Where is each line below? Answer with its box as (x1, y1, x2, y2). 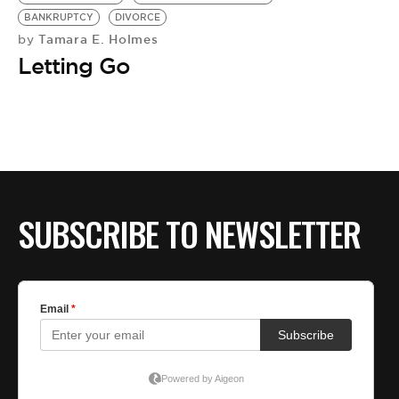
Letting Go (18, 52, 130, 80)
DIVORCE (115, 12, 160, 23)
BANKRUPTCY (24, 12, 94, 23)
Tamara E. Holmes (34, 31, 159, 47)
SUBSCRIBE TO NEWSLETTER (18, 208, 361, 259)
